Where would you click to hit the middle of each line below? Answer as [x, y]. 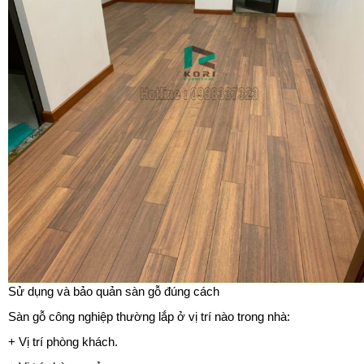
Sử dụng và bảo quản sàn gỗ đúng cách [114, 292]
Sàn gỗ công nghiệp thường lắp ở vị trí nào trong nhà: [149, 317]
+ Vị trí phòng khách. [63, 342]
